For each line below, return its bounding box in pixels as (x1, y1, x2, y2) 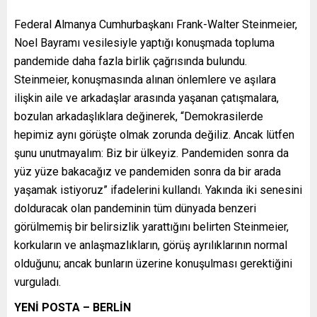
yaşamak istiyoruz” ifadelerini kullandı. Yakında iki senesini (14, 183, 302, 197)
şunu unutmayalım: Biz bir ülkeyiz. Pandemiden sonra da (14, 146, 289, 160)
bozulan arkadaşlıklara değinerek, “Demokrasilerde (14, 109, 263, 123)
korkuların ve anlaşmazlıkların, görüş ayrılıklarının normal (14, 238, 287, 252)
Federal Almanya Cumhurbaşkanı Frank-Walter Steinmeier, (14, 17, 297, 31)
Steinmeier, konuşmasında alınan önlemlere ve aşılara (14, 72, 276, 86)
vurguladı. (14, 275, 61, 289)
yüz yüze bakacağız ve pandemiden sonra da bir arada (14, 164, 281, 178)
